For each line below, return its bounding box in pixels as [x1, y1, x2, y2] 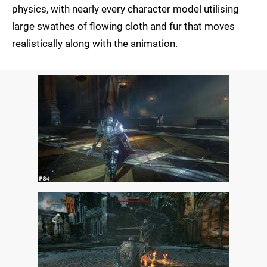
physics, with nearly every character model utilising [12, 3, 239, 15]
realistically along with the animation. [12, 38, 178, 50]
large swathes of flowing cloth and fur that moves [12, 20, 235, 33]
